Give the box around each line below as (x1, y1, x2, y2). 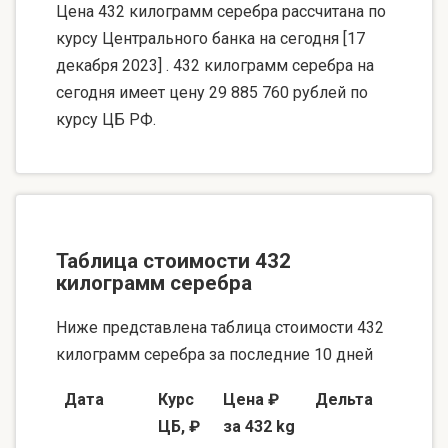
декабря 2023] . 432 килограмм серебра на (56, 55, 374, 75)
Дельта (315, 390, 373, 410)
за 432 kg (223, 417, 295, 437)
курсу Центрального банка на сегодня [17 (56, 28, 365, 48)
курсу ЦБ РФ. (56, 109, 156, 129)
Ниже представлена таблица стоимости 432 (56, 318, 384, 338)
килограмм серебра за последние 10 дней (56, 345, 373, 365)
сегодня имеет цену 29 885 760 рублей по (56, 82, 368, 102)
